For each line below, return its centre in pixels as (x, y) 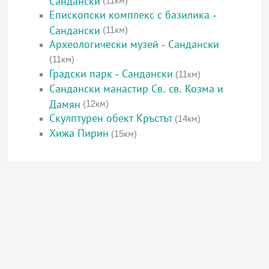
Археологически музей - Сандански (134, 45)
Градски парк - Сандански (111, 74)
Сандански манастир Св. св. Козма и (137, 89)
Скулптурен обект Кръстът (111, 119)
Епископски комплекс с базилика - (133, 15)
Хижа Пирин (79, 134)
